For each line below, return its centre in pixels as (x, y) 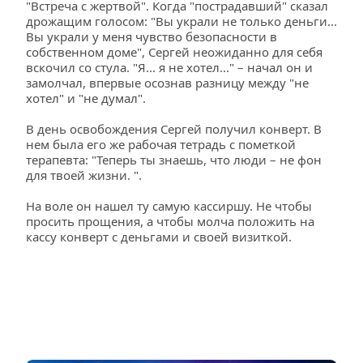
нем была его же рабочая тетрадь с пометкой (161, 144)
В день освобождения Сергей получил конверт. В (174, 129)
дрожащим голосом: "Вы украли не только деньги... (181, 21)
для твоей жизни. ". (84, 175)
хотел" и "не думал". (86, 98)
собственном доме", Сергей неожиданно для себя (174, 52)
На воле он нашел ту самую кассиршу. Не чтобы (169, 206)
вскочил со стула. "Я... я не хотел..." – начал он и (169, 67)
